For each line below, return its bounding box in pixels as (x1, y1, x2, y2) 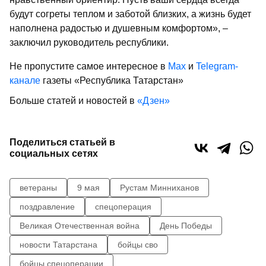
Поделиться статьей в (9, 137, 115, 148)
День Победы (160, 221, 212, 231)
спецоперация (95, 202, 151, 212)
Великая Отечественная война (20, 221, 140, 231)
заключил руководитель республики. (9, 37, 169, 48)
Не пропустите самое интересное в (9, 61, 168, 72)
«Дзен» (137, 96, 170, 106)
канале (9, 75, 40, 86)
